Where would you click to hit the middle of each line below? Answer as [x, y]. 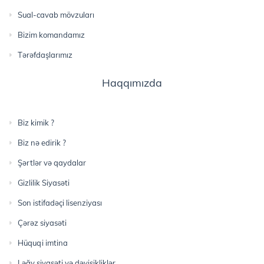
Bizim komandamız [51, 35]
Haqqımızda [132, 83]
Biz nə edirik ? [42, 143]
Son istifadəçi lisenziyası [60, 203]
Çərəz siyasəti [42, 223]
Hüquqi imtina [43, 243]
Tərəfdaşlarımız [45, 55]
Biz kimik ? [36, 123]
